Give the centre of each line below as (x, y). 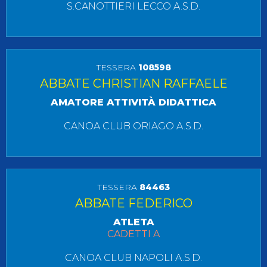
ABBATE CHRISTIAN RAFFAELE (133, 83)
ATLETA (133, 222)
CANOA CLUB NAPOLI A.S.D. (133, 258)
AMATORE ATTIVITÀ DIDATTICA (133, 102)
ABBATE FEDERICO (133, 203)
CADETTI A (133, 234)
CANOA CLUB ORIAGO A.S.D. (133, 126)
